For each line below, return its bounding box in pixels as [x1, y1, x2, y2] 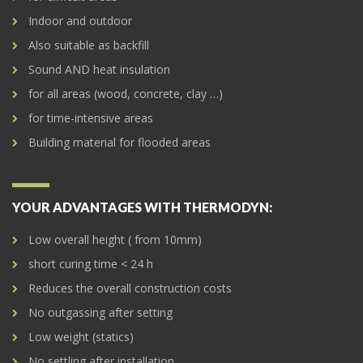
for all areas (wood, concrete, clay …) [28, 86, 223, 102]
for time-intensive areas [28, 110, 153, 126]
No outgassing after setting [28, 305, 173, 321]
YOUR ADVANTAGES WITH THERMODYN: [12, 199, 272, 216]
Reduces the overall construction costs [28, 280, 232, 297]
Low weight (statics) [28, 329, 134, 345]
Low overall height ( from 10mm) [28, 232, 202, 248]
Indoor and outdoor [28, 13, 132, 29]
